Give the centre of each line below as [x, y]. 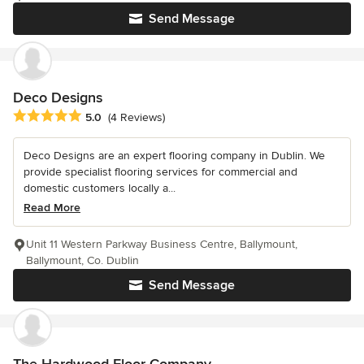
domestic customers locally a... [100, 188]
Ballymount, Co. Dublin [82, 260]
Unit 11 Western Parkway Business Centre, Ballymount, [162, 244]
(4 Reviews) [136, 118]
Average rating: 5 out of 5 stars [99, 116]
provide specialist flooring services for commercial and [160, 171]
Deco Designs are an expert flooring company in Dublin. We [174, 155]
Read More [52, 207]
